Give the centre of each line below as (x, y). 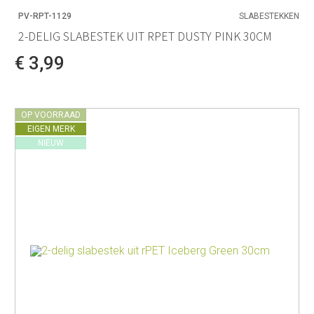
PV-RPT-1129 (45, 16)
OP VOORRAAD (51, 115)
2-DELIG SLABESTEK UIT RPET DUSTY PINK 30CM (145, 36)
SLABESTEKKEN (269, 16)
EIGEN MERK (51, 129)
